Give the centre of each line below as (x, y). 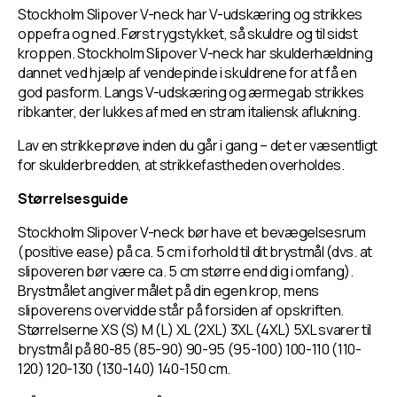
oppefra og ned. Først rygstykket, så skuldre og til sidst (188, 34)
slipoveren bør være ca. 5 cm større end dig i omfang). (186, 271)
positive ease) (69, 252)
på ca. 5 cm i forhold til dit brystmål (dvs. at (244, 252)
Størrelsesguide (73, 198)
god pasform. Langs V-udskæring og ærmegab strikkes (191, 92)
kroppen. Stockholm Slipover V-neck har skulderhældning (195, 53)
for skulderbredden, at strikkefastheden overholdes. (181, 165)
